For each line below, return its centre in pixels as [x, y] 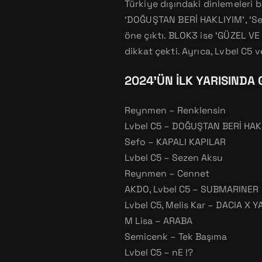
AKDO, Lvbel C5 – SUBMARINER [191, 189]
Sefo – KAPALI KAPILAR [175, 142]
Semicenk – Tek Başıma [175, 237]
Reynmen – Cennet [167, 174]
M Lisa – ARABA [158, 221]
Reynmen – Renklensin [175, 111]
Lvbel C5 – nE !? [158, 253]
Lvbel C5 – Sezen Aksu [173, 158]
